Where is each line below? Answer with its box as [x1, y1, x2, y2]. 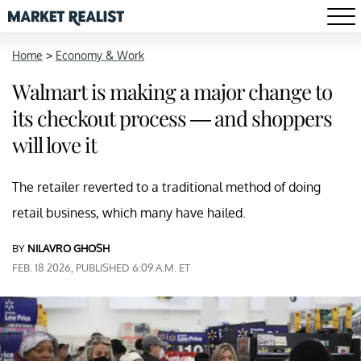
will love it [12, 131, 97, 159]
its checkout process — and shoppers [12, 104, 332, 132]
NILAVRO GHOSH [27, 242, 110, 255]
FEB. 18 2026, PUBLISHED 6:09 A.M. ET [12, 261, 190, 274]
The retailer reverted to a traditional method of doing [12, 179, 321, 195]
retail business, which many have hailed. [12, 205, 246, 221]
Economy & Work [56, 48, 144, 62]
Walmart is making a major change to [12, 77, 332, 106]
